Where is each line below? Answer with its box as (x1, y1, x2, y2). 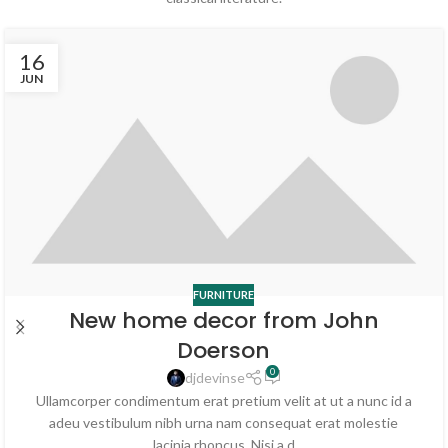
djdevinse (184, 369, 245, 387)
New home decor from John (68, 305, 379, 337)
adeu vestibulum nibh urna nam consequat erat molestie (49, 414, 399, 432)
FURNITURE (193, 287, 255, 301)
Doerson (177, 335, 271, 367)
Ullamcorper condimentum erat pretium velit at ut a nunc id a (35, 392, 412, 410)
